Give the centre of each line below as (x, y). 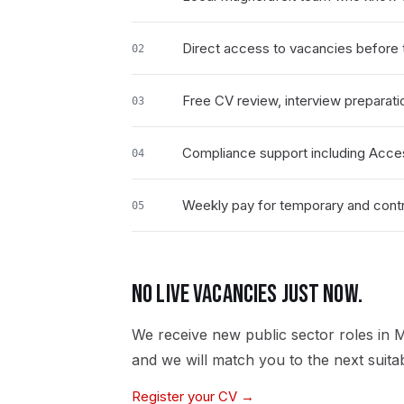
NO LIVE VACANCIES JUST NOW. (247, 294)
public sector (290, 335)
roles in (364, 335)
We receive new (188, 335)
